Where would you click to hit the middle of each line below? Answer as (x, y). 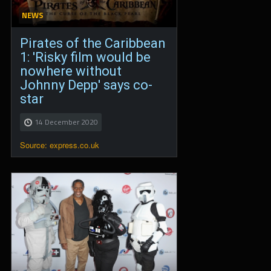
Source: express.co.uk (60, 145)
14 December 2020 (66, 122)
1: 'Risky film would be (85, 57)
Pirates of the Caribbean (93, 43)
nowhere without (71, 71)
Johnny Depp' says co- (86, 85)
